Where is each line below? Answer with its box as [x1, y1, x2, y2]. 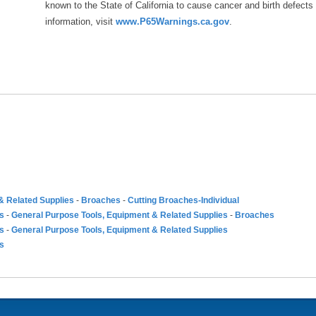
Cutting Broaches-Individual [128, 195, 239, 205]
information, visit [45, 16, 116, 27]
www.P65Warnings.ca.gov [116, 16, 229, 27]
